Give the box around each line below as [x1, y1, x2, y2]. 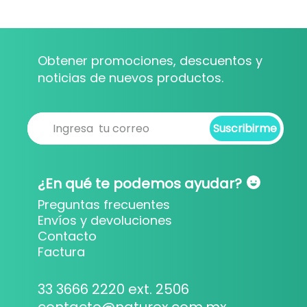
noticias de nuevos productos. [38, 69, 223, 87]
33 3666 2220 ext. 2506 [38, 280, 189, 299]
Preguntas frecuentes [38, 196, 170, 214]
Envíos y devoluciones [38, 212, 172, 230]
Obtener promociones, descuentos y [38, 52, 262, 70]
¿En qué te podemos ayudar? [38, 174, 245, 194]
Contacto [38, 228, 97, 245]
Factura [38, 243, 85, 261]
